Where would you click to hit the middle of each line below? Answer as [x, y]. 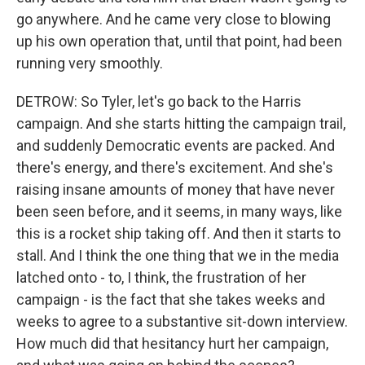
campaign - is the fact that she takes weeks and [171, 299]
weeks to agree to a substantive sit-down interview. [182, 321]
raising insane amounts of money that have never [176, 189]
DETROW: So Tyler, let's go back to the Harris [159, 101]
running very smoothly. [90, 63]
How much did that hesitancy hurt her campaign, [172, 343]
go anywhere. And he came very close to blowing [174, 19]
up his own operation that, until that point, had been [179, 41]
